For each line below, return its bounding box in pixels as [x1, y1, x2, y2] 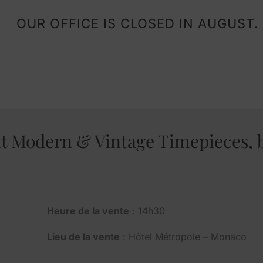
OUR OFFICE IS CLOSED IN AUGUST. [16, 15, 258, 31]
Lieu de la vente [47, 230, 120, 242]
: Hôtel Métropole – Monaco [120, 230, 247, 242]
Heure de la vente [47, 204, 129, 217]
